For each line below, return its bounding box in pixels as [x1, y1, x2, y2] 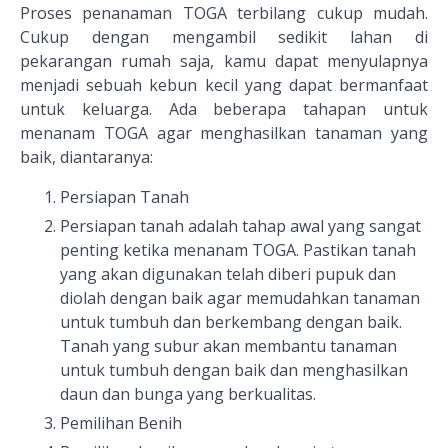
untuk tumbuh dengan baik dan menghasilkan [60, 359, 408, 382]
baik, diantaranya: [20, 146, 153, 169]
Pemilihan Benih [60, 412, 182, 435]
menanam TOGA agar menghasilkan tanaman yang [20, 122, 428, 145]
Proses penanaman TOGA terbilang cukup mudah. [20, 2, 428, 25]
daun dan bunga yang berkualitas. [60, 383, 316, 406]
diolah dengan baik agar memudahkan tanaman [60, 287, 420, 310]
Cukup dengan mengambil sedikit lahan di [20, 26, 428, 49]
